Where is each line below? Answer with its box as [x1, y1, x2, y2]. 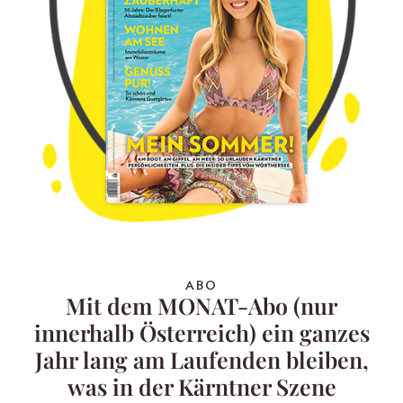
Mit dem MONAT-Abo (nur [66, 291, 337, 321]
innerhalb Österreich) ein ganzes [33, 318, 370, 348]
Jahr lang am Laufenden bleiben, [34, 345, 369, 375]
